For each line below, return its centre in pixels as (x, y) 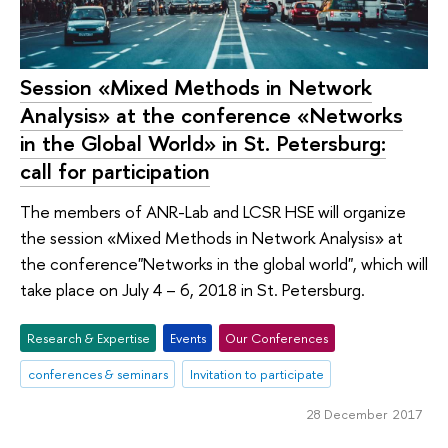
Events (187, 338)
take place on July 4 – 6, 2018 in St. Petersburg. (194, 289)
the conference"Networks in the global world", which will (224, 263)
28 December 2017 (364, 413)
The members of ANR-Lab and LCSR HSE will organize (213, 211)
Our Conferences (277, 338)
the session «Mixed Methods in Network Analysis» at (211, 237)
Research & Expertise (88, 338)
